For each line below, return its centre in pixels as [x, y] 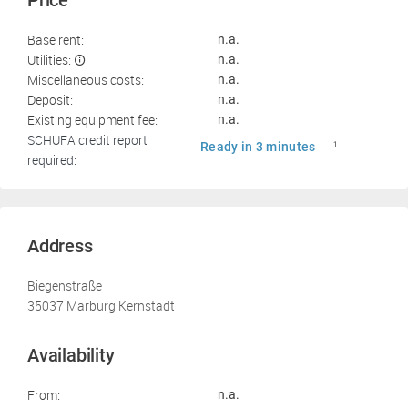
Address [60, 246]
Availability [71, 355]
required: [52, 160]
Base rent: [56, 40]
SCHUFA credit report [87, 140]
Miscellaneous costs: [86, 80]
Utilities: [49, 60]
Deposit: [50, 100]
